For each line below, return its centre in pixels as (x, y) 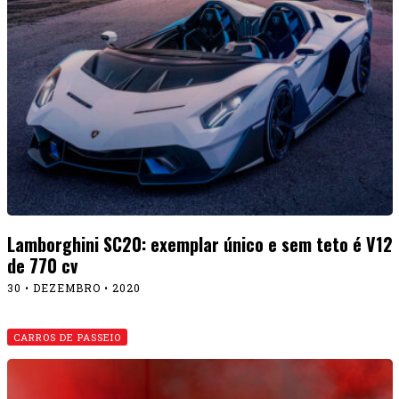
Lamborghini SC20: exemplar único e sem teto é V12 (199, 244)
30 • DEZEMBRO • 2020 (73, 287)
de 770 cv (42, 265)
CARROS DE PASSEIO (67, 337)
